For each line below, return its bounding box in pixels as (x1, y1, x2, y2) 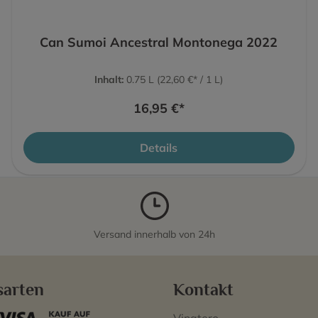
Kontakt (173, 280, 234, 299)
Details (140, 140, 178, 155)
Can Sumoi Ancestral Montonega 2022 (40, 33, 278, 50)
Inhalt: (94, 72, 127, 86)
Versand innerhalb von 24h (94, 227, 215, 241)
